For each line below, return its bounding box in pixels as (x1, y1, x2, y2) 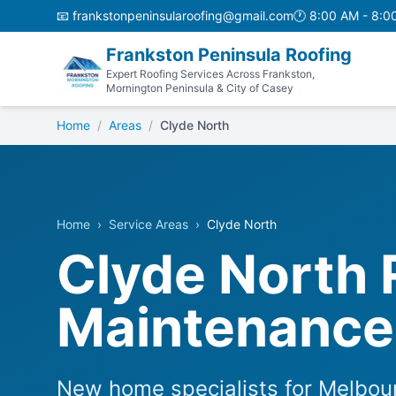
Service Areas (109, 217, 188, 232)
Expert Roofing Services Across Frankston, (106, 67, 315, 80)
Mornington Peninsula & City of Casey (106, 81, 293, 95)
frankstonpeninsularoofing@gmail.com (72, 8, 293, 23)
